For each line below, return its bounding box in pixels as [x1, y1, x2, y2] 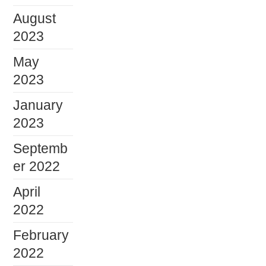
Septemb [13, 140, 68, 156]
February [13, 227, 69, 243]
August [13, 10, 56, 26]
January [13, 97, 64, 113]
